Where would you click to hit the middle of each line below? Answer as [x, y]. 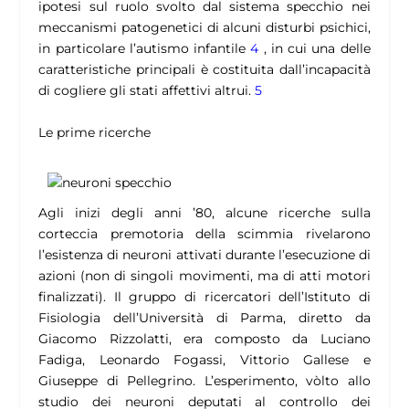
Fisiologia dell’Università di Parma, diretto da [204, 318]
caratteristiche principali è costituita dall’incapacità [204, 70]
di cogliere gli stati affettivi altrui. [147, 91]
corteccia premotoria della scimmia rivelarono [204, 234]
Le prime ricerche [95, 132]
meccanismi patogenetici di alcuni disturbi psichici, [204, 28]
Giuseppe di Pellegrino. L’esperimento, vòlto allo [204, 381]
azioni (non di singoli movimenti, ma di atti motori [204, 276]
